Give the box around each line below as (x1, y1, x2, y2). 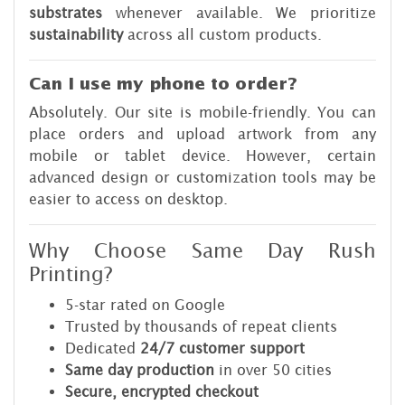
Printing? (29, 259, 112, 291)
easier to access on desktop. (29, 191, 228, 208)
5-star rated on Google (65, 297, 225, 314)
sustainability (29, 26, 123, 43)
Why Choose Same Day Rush (29, 236, 376, 268)
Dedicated (65, 340, 140, 357)
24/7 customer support (140, 340, 305, 357)
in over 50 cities (214, 362, 332, 379)
